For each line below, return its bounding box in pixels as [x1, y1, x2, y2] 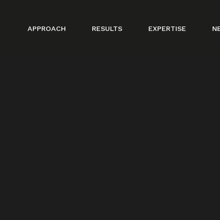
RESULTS [92, 24, 122, 32]
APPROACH [27, 24, 66, 32]
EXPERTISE [148, 24, 186, 32]
